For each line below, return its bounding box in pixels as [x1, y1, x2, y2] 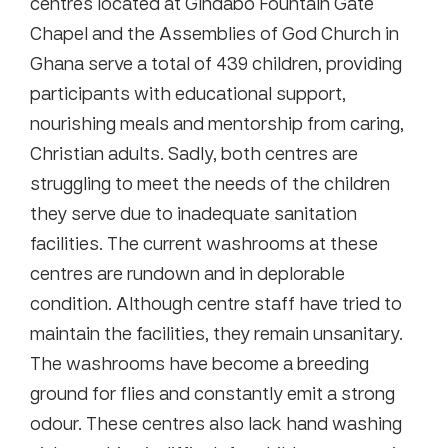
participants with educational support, [30, 81, 346, 104]
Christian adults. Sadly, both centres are [30, 141, 358, 164]
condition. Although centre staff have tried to [30, 291, 402, 314]
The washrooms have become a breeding [30, 351, 369, 374]
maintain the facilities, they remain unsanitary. [30, 321, 403, 344]
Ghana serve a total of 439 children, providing [30, 51, 402, 74]
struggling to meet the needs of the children [30, 171, 390, 194]
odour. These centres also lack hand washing [30, 411, 402, 434]
